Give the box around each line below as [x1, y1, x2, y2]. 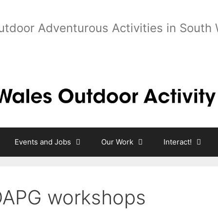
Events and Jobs [15, 137, 71, 147]
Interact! [163, 137, 192, 147]
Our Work [101, 137, 133, 147]
